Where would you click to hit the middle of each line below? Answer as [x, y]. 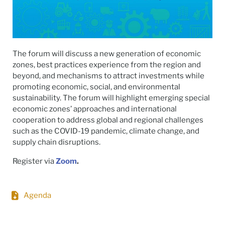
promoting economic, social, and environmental [96, 87]
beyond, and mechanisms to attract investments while [108, 76]
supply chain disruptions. [57, 142]
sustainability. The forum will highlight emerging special [111, 98]
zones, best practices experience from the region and [107, 65]
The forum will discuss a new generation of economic [107, 54]
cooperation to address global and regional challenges [108, 120]
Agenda [37, 196]
